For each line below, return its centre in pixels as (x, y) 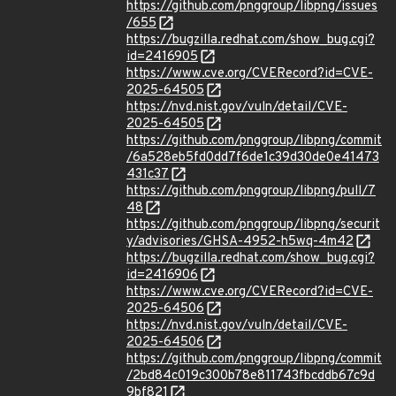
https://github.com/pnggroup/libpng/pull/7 (251, 191)
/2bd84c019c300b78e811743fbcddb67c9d (251, 376)
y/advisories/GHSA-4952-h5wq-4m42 (240, 242)
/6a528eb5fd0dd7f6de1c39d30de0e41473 (253, 158)
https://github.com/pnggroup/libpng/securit (253, 225)
